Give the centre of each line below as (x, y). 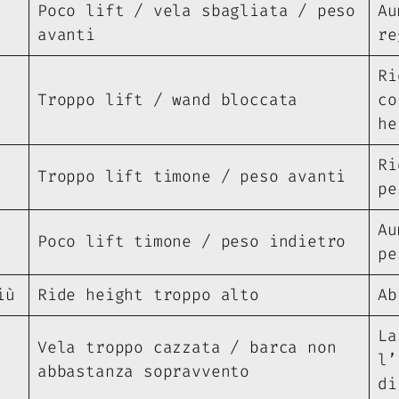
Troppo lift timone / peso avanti (192, 177)
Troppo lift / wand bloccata (168, 100)
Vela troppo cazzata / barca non (187, 348)
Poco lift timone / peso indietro (192, 242)
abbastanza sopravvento (144, 372)
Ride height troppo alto (148, 295)
